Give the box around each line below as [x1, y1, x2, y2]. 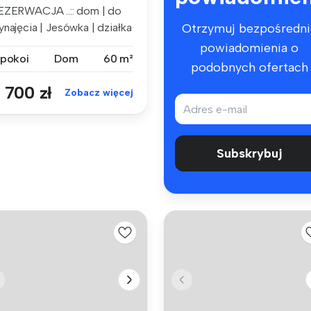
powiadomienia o [200, 40, 299, 56]
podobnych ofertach [190, 60, 308, 76]
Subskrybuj [216, 146, 283, 162]
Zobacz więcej [65, 86, 133, 99]
